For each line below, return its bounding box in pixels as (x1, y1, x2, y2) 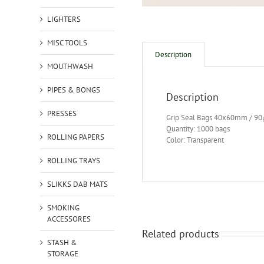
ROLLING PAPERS (47, 131, 104, 142)
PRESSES (47, 108, 77, 118)
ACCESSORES (47, 213, 91, 224)
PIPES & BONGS (47, 84, 100, 95)
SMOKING (47, 202, 80, 213)
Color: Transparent (166, 135, 224, 146)
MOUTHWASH (47, 61, 93, 71)
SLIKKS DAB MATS (47, 179, 108, 189)
